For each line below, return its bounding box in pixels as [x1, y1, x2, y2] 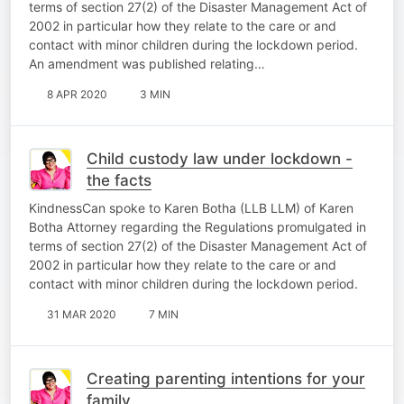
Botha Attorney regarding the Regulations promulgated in [29, 218, 366, 234]
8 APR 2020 [47, 87, 107, 101]
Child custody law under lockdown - [87, 149, 353, 168]
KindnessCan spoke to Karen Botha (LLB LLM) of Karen [29, 199, 353, 216]
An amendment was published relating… [29, 55, 265, 71]
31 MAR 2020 [47, 307, 116, 321]
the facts [87, 170, 151, 189]
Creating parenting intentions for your [87, 369, 365, 388]
